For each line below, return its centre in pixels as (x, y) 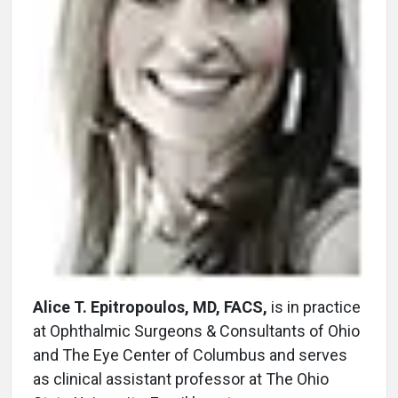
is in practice (314, 307)
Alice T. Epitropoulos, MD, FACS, (150, 307)
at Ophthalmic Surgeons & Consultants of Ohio (196, 331)
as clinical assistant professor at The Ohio (181, 379)
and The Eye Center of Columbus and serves (190, 355)
